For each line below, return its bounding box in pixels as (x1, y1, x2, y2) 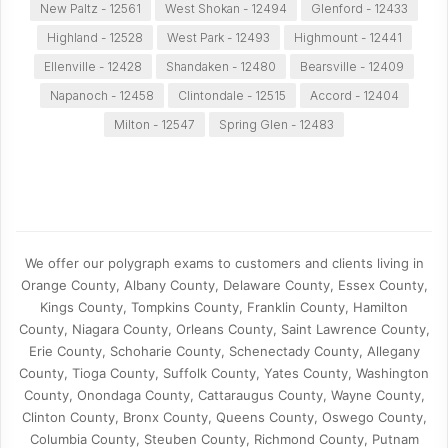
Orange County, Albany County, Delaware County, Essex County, (20, 277, 428, 293)
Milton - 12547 (114, 117, 195, 132)
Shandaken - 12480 (166, 59, 276, 74)
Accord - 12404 (309, 88, 399, 103)
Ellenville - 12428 (44, 59, 142, 74)
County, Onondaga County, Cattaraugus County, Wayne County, (23, 387, 425, 403)
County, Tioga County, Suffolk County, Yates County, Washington (19, 365, 429, 381)
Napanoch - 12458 (49, 88, 154, 103)
